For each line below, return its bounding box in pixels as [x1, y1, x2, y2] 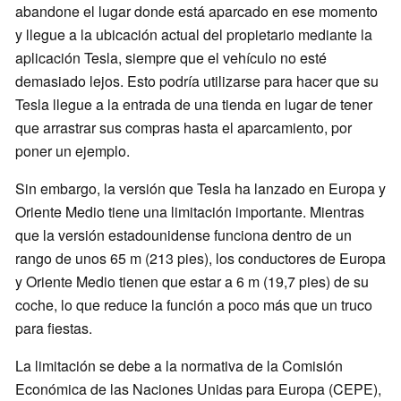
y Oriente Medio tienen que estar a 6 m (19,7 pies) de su [15, 271, 369, 293]
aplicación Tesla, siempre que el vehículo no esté [15, 47, 327, 69]
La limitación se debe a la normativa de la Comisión [15, 355, 343, 377]
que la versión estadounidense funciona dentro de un [15, 225, 352, 246]
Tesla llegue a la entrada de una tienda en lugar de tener [15, 94, 372, 115]
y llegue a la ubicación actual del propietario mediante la [15, 24, 372, 46]
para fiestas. [15, 318, 92, 339]
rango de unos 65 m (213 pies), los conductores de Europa [15, 248, 386, 269]
